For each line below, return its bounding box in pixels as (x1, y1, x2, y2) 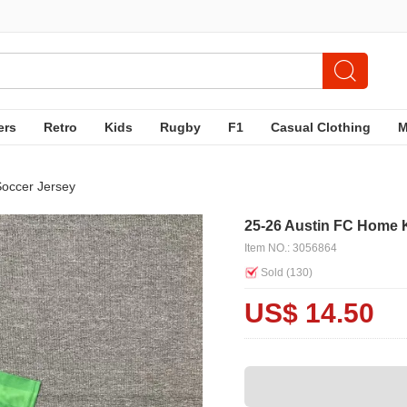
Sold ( (261, 266, 290, 279)
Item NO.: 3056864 (244, 242, 337, 254)
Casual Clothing (271, 120, 371, 134)
